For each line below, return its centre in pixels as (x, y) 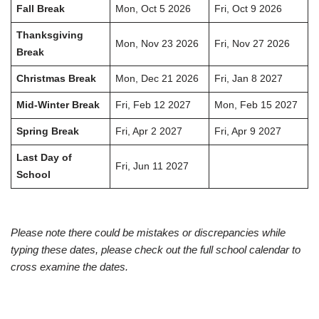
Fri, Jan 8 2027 (248, 79)
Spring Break (47, 132)
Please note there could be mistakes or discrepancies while (148, 233)
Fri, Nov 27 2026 (252, 44)
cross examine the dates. (69, 267)
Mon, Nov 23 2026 (157, 44)
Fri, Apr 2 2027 (148, 132)
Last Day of (44, 158)
